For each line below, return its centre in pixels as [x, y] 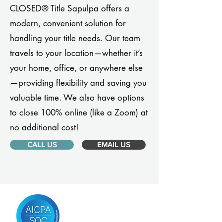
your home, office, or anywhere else [76, 68]
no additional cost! [44, 127]
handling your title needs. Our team [75, 38]
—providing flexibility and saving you [78, 83]
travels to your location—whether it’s [76, 53]
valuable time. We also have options [77, 98]
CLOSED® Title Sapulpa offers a [70, 8]
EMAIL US [114, 144]
